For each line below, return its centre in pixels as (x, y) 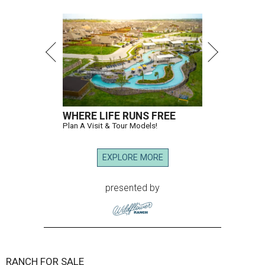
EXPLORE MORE (132, 158)
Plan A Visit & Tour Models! (110, 126)
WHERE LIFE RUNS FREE (119, 116)
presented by (132, 188)
